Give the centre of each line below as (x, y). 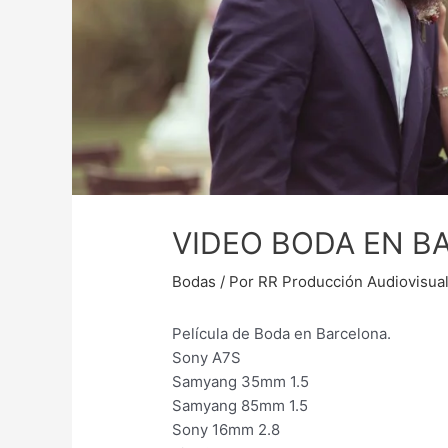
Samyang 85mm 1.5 (240, 405)
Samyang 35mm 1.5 (241, 381)
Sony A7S (207, 357)
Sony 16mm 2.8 (226, 429)
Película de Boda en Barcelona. (282, 333)
